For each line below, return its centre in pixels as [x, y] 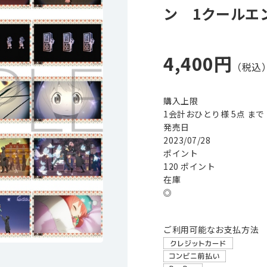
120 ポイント [190, 166]
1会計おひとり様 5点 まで [214, 114]
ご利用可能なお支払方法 [211, 229]
